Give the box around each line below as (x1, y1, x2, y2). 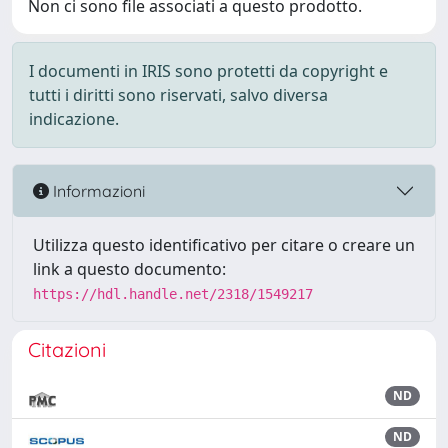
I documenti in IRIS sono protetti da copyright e (29, 60, 388, 82)
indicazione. (29, 108, 119, 130)
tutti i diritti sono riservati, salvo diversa (29, 84, 328, 106)
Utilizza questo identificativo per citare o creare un (33, 234, 415, 256)
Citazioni (28, 337, 106, 362)
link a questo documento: (33, 258, 226, 280)
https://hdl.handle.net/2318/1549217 (33, 286, 313, 302)
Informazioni (49, 180, 145, 201)
